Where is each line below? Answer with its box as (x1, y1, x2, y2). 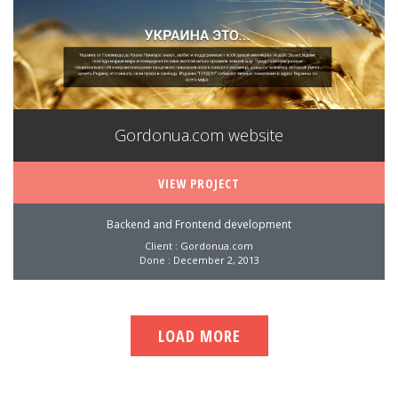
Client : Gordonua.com (145, 238, 253, 252)
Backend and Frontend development (107, 216, 291, 232)
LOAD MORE (157, 324, 241, 346)
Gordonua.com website (115, 123, 283, 146)
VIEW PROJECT (158, 174, 240, 192)
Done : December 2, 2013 (139, 252, 259, 267)
